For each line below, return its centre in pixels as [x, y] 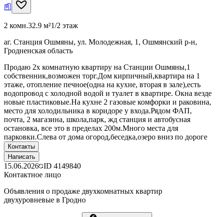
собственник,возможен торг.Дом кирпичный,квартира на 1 [102, 76]
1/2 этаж [64, 25]
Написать [22, 156]
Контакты [21, 146]
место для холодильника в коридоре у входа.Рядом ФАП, [98, 110]
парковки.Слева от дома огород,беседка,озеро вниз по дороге [106, 137]
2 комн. [16, 25]
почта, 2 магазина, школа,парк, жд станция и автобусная [97, 119]
